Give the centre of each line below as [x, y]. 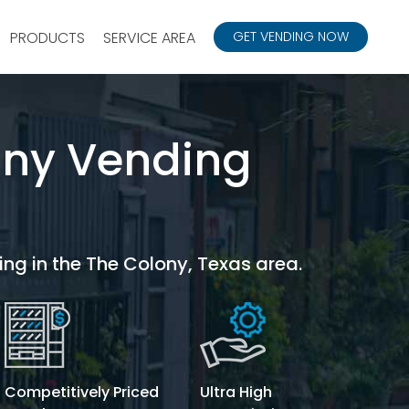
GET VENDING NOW [291, 37]
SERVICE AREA [149, 38]
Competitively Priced [82, 392]
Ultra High [236, 392]
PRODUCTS [47, 38]
